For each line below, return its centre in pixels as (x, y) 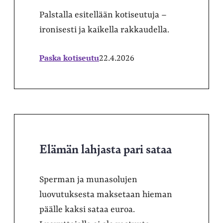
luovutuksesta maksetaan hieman (106, 194)
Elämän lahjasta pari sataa (106, 148)
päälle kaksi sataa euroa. (87, 209)
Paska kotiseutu (69, 57)
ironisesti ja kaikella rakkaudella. (104, 30)
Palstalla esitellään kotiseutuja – (103, 15)
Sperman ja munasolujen (88, 179)
